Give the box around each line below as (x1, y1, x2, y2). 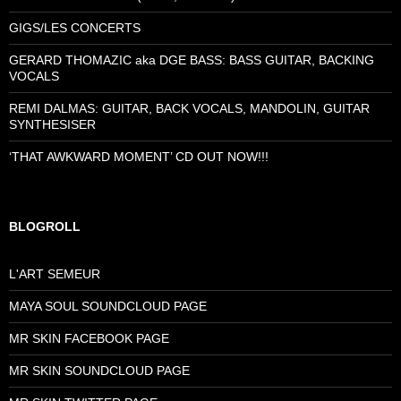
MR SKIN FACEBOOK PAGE (9, 330, 169, 346)
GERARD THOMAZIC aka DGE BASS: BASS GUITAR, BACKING (9, 52, 374, 67)
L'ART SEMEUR (9, 266, 100, 281)
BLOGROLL (9, 218, 81, 234)
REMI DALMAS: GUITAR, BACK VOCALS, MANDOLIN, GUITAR (9, 100, 370, 115)
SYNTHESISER (9, 116, 96, 132)
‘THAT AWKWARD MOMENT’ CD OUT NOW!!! (9, 149, 269, 164)
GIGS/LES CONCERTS (9, 20, 141, 35)
